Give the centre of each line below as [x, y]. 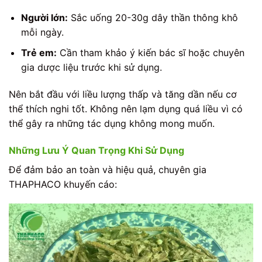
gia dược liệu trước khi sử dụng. [91, 68]
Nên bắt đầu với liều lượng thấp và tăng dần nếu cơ [123, 94]
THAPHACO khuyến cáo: [63, 184]
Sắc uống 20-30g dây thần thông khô [153, 18]
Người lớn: [44, 18]
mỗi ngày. [42, 32]
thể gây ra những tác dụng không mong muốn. [112, 123]
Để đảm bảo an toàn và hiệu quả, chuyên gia [108, 169]
